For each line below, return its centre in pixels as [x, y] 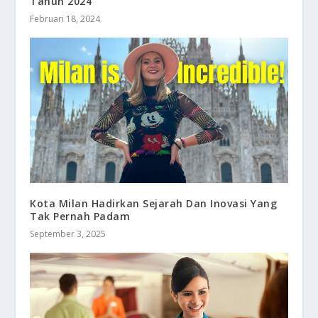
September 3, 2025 [68, 234]
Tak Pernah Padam [80, 216]
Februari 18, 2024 [65, 19]
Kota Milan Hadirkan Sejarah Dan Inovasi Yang [154, 203]
